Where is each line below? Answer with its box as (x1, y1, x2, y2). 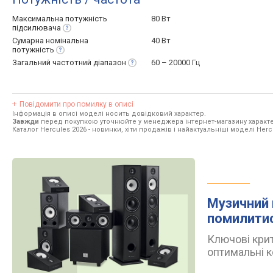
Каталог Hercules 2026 (12, 126, 87, 134)
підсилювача (12, 23, 61, 33)
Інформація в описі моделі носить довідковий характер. (12, 110, 206, 118)
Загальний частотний (12, 58, 93, 68)
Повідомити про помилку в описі (19, 100, 133, 109)
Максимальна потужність (12, 14, 107, 24)
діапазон (93, 58, 126, 68)
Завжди (12, 118, 39, 126)
